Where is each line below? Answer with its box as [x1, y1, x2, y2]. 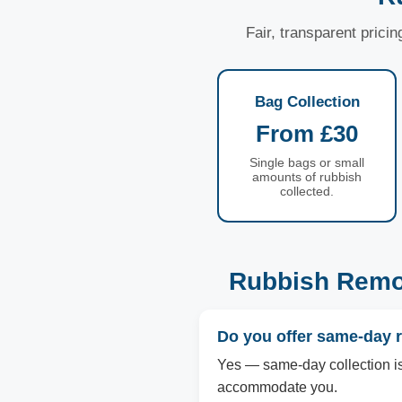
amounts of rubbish [252, 170, 362, 184]
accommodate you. [217, 380, 337, 395]
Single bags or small [249, 155, 364, 170]
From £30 [256, 120, 358, 147]
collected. [280, 184, 334, 198]
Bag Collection [254, 93, 360, 110]
